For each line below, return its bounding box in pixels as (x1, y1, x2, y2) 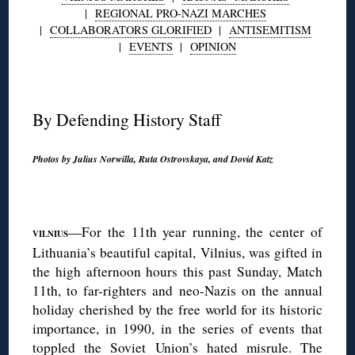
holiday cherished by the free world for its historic (32, 300, 323, 319)
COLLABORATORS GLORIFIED (50, 21, 212, 37)
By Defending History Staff (32, 107, 222, 131)
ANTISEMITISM (229, 21, 311, 37)
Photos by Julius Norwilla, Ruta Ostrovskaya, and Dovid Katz (32, 151, 274, 166)
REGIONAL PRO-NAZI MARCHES (95, 5, 266, 21)
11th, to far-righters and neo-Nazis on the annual (32, 281, 323, 300)
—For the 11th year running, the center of (68, 222, 323, 241)
